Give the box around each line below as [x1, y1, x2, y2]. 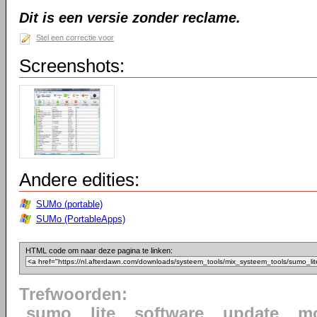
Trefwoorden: [19, 285, 127, 304]
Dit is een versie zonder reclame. [19, 10, 241, 25]
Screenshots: [19, 55, 125, 76]
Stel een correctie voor [36, 33, 114, 42]
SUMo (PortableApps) [36, 214, 125, 224]
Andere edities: [19, 169, 139, 190]
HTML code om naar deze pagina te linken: [25, 246, 173, 255]
